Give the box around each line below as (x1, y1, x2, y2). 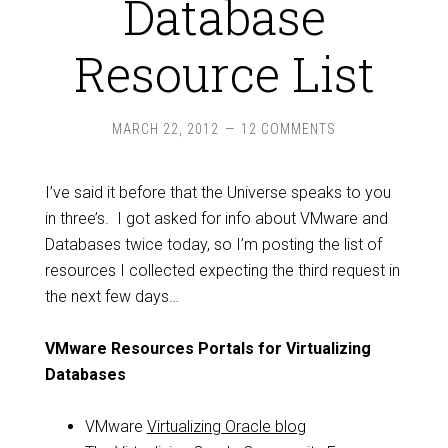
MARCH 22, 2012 (112, 121, 219, 137)
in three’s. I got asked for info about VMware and (44, 209, 388, 228)
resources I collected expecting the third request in (44, 261, 400, 280)
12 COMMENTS (241, 121, 336, 137)
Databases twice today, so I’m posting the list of (44, 235, 382, 254)
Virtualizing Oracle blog (146, 417, 306, 436)
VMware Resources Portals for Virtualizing (44, 339, 371, 358)
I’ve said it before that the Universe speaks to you (44, 183, 391, 202)
